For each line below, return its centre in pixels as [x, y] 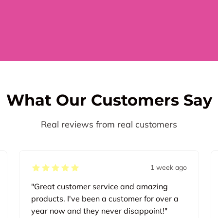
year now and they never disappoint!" [99, 211]
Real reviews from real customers [109, 125]
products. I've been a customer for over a [105, 199]
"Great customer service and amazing [99, 187]
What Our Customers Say [109, 100]
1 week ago [169, 168]
